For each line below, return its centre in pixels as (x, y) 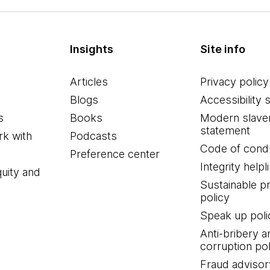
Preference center (115, 154)
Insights (92, 49)
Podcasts (94, 136)
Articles (89, 82)
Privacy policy (234, 82)
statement (225, 130)
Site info (222, 49)
